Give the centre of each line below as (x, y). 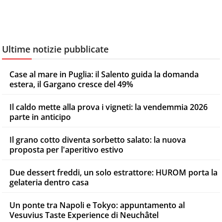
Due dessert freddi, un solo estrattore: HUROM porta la (113, 173)
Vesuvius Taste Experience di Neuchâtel (84, 215)
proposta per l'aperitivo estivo (66, 150)
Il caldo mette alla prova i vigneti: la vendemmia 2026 (109, 107)
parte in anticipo (40, 117)
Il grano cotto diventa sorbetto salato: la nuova (98, 140)
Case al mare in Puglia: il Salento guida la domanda (104, 75)
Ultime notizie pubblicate (55, 49)
